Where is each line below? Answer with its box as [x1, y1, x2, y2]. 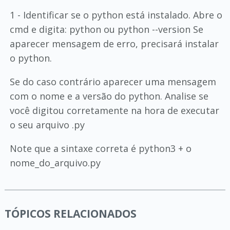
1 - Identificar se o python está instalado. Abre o [9, 9, 222, 21]
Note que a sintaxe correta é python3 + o [9, 142, 191, 155]
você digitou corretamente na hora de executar [9, 104, 219, 117]
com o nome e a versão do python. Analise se [9, 90, 208, 102]
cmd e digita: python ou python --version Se [9, 23, 203, 35]
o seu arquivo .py [9, 119, 85, 131]
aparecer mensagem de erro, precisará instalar [9, 37, 219, 50]
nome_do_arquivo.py [9, 157, 101, 169]
